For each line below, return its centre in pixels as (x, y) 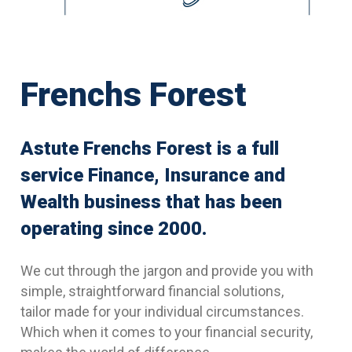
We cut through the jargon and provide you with (167, 271)
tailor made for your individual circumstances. (162, 312)
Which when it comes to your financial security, (166, 332)
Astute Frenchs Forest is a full (149, 149)
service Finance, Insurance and (152, 176)
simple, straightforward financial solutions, (152, 291)
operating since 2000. (113, 229)
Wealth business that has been (151, 202)
